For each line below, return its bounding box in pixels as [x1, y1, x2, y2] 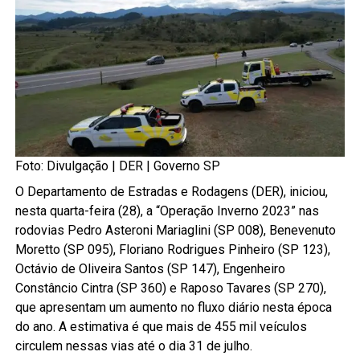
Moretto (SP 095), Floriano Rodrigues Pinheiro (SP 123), [14, 242, 330, 257]
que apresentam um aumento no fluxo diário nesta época [14, 300, 332, 315]
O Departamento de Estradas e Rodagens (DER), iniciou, [14, 184, 328, 199]
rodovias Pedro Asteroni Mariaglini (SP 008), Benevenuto [14, 223, 336, 238]
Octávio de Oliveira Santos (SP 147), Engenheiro [14, 261, 285, 276]
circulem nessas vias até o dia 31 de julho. [14, 338, 252, 354]
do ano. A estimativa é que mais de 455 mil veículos [14, 319, 307, 334]
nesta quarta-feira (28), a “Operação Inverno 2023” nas [14, 203, 319, 219]
